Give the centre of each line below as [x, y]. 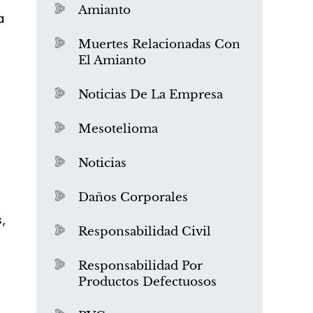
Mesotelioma [118, 129]
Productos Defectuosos [147, 282]
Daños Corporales [133, 197]
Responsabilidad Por [140, 266]
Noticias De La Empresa [151, 95]
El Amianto [112, 60]
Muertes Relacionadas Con [159, 44]
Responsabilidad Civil [145, 232]
